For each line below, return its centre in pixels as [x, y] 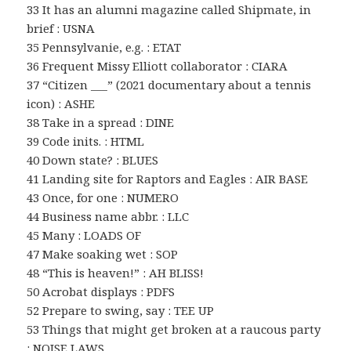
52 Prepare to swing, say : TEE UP [121, 310]
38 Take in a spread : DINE [101, 122]
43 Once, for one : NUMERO [103, 197]
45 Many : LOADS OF [84, 235]
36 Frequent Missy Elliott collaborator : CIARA [157, 65]
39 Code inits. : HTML [86, 141]
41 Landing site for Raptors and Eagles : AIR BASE [168, 178]
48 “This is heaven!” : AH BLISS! [116, 272]
